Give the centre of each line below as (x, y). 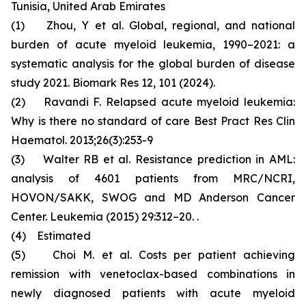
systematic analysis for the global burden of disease (153, 64)
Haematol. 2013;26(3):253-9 (82, 140)
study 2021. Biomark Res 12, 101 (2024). (113, 83)
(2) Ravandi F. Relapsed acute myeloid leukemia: (153, 102)
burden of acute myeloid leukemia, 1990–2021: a (153, 44)
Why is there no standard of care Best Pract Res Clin (153, 121)
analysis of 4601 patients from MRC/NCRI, (153, 178)
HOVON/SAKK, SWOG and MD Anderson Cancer (153, 197)
